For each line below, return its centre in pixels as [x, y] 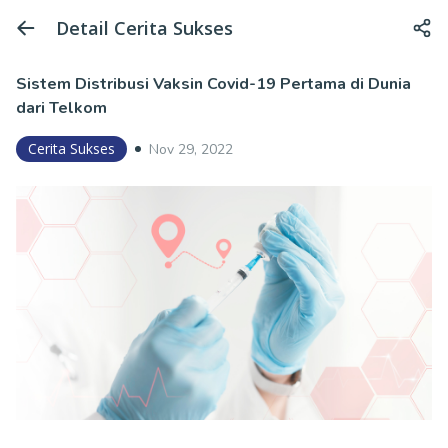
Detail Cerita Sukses [144, 27]
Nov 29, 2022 [191, 149]
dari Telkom [61, 108]
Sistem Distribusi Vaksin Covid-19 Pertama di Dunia [213, 84]
